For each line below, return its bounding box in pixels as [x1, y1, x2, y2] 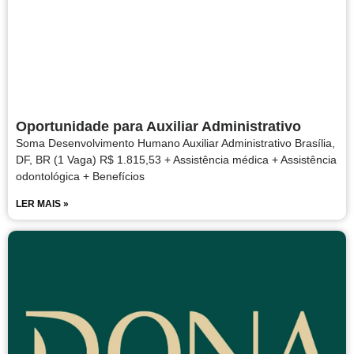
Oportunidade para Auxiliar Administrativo [16, 119, 301, 135]
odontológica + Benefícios [16, 170, 145, 183]
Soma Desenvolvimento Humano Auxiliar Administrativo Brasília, [16, 137, 335, 150]
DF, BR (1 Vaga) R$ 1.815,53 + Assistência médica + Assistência [16, 153, 337, 167]
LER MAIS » [16, 198, 69, 210]
